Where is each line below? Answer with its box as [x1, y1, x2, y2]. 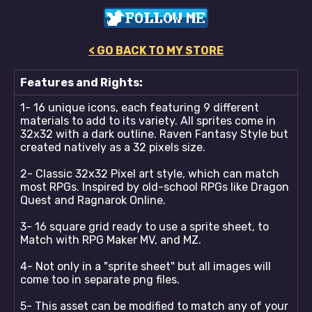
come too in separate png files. [20, 272, 180, 286]
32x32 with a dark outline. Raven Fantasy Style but [20, 127, 288, 141]
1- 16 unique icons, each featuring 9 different [20, 100, 259, 114]
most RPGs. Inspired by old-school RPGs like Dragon [20, 180, 289, 194]
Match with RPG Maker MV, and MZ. [20, 233, 201, 247]
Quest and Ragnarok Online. [20, 193, 166, 207]
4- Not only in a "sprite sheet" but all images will [20, 259, 271, 273]
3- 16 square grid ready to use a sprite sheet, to [20, 219, 269, 233]
